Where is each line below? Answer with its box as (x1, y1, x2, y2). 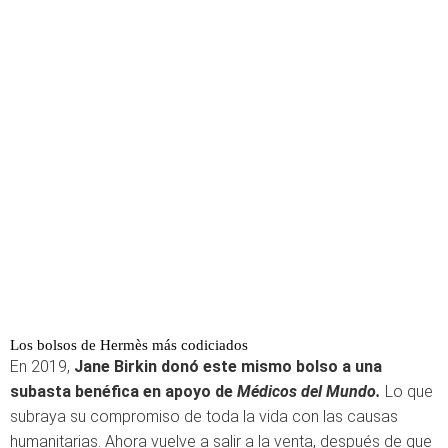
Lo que (381, 382, 433, 401)
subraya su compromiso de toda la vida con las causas (10, 407, 398, 426)
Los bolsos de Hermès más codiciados (10, 337, 248, 353)
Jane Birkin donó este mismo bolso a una (74, 357, 382, 376)
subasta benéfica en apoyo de (10, 382, 237, 401)
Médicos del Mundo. (237, 382, 381, 401)
